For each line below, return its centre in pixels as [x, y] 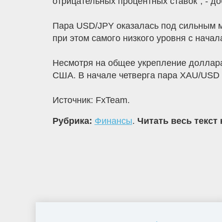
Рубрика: [73, 121]
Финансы [113, 121]
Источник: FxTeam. [91, 100]
